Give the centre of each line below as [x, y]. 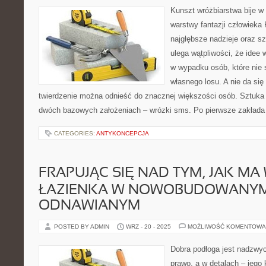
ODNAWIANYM [89, 206]
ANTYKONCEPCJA [123, 133]
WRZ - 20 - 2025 [148, 227]
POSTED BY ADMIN [83, 227]
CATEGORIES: [75, 133]
